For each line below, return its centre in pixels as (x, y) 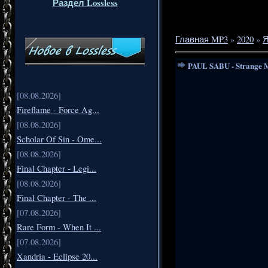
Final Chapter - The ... (57, 197)
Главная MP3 (202, 39)
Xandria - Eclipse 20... (57, 256)
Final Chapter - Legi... (57, 168)
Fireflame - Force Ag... (58, 109)
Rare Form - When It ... (59, 227)
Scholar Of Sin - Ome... (59, 139)
